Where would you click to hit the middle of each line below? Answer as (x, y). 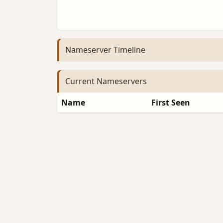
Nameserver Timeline (105, 50)
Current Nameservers (106, 81)
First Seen (171, 102)
